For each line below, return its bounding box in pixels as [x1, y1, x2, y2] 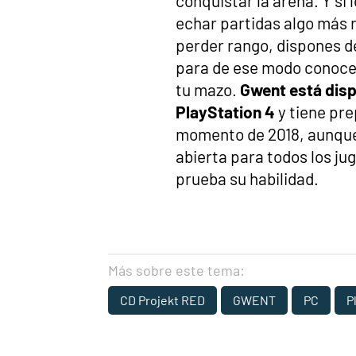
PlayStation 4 [176, 102, 275, 122]
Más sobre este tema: [108, 261, 245, 280]
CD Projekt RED [120, 292, 205, 308]
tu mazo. [176, 79, 240, 100]
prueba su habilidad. [176, 168, 319, 189]
